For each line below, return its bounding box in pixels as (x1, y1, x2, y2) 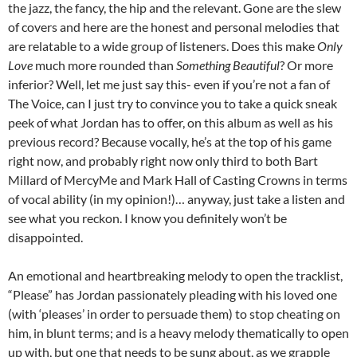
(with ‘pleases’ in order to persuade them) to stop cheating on (8, 306, 340, 322)
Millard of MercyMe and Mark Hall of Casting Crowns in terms (8, 172, 347, 188)
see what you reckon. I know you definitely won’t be (8, 210, 287, 226)
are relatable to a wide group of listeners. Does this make (8, 38, 317, 54)
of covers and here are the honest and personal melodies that (8, 19, 339, 35)
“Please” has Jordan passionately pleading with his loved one (8, 287, 337, 303)
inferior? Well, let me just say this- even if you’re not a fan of (8, 76, 330, 92)
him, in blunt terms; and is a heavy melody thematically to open (8, 325, 349, 341)
